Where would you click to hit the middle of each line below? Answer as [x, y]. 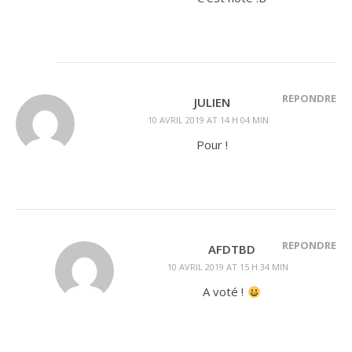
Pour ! [212, 145]
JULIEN [212, 102]
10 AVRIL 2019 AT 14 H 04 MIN [208, 120]
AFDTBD [232, 249]
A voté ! [225, 291]
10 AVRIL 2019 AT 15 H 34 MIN [228, 267]
